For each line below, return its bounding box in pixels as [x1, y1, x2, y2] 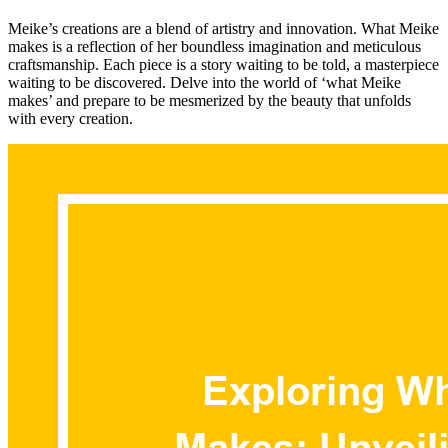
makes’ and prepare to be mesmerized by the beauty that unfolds [8, 91, 411, 109]
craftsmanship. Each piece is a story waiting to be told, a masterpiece [8, 55, 439, 73]
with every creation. [8, 109, 133, 127]
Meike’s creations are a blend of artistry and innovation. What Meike [8, 19, 439, 37]
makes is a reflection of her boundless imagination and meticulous [8, 37, 421, 55]
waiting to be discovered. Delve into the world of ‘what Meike [8, 73, 401, 91]
